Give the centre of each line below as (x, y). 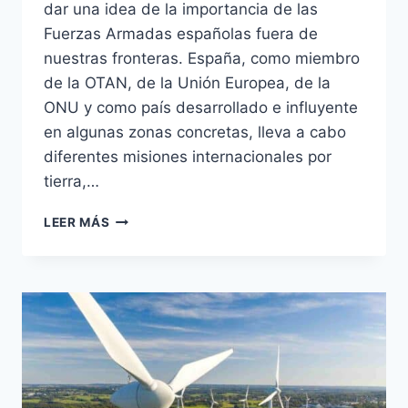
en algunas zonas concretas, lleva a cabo (195, 133)
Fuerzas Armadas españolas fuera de (181, 34)
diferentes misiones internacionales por (188, 157)
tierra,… (71, 182)
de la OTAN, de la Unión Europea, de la (187, 83)
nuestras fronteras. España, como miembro (202, 59)
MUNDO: (137, 352)
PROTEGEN (145, 314)
